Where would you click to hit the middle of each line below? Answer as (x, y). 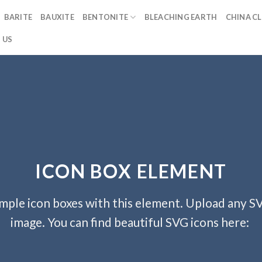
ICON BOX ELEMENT (131, 171)
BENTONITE (105, 17)
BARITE (18, 17)
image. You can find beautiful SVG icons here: (131, 222)
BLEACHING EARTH (181, 17)
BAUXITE (57, 17)
